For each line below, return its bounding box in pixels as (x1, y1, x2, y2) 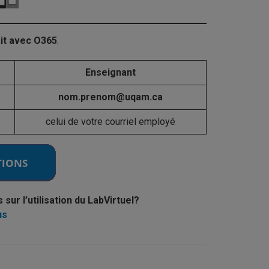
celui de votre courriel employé (46, 116, 175, 127)
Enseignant (85, 67, 136, 78)
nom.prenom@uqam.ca (58, 91, 163, 103)
